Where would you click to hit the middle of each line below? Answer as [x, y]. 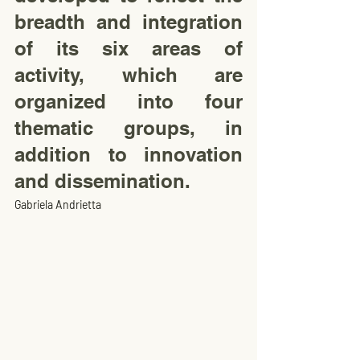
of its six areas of [129, 48]
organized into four [129, 101]
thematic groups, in [129, 128]
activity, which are [129, 75]
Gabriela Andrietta [58, 205]
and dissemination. [102, 181]
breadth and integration [129, 22]
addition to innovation [129, 154]
